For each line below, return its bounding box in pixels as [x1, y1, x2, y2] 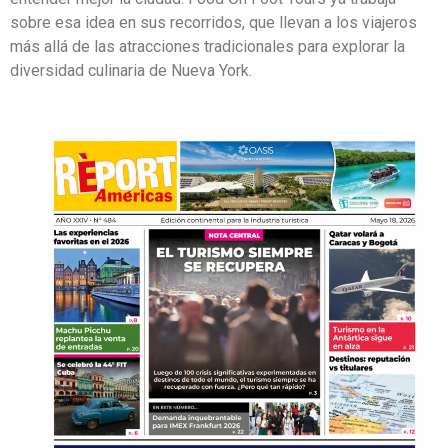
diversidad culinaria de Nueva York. [10, 61, 252, 81]
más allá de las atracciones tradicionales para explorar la [10, 37, 405, 57]
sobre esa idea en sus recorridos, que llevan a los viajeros [10, 13, 417, 33]
